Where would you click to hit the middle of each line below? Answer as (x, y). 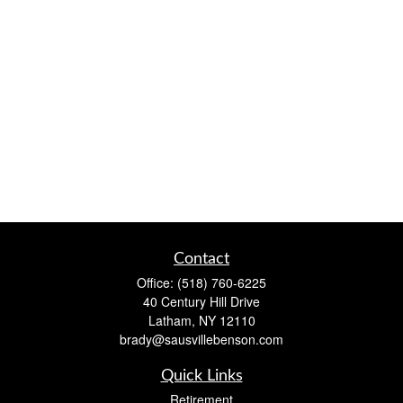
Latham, (171, 320)
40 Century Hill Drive (201, 301)
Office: (157, 282)
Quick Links (201, 376)
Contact (201, 259)
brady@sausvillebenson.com (201, 339)
